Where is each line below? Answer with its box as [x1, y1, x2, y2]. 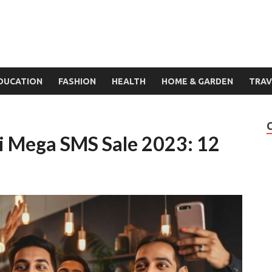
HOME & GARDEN [161, 76, 233, 86]
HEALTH [112, 76, 146, 86]
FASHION [58, 76, 96, 86]
